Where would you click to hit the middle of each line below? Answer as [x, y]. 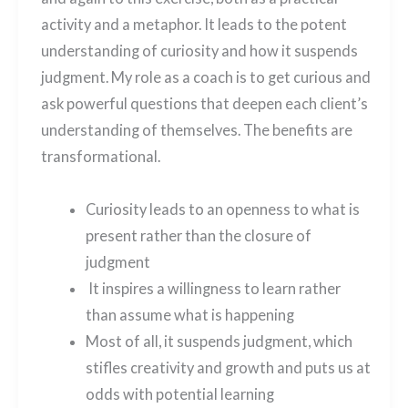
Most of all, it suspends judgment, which [219, 341]
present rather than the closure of [198, 235]
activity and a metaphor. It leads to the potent [194, 24]
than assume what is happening [189, 314]
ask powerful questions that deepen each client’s [204, 103]
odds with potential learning [179, 393]
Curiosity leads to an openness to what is [222, 209]
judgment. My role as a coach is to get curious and [205, 76]
